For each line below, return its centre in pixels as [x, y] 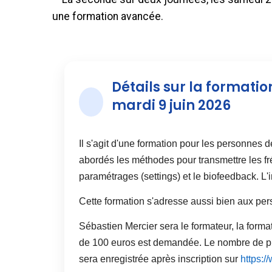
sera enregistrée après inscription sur [160, 259]
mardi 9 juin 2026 [171, 105]
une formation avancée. [108, 16]
